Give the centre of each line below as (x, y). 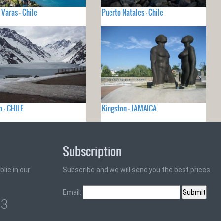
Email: (73, 193)
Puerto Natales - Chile (132, 13)
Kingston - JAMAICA (129, 108)
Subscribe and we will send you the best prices (136, 170)
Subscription (92, 151)
